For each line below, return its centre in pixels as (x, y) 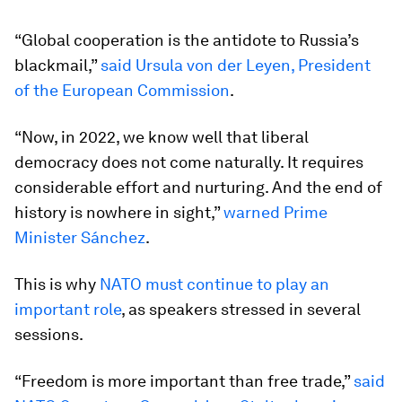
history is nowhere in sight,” (119, 213)
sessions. (49, 335)
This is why (57, 284)
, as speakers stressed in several (241, 310)
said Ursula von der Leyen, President (236, 66)
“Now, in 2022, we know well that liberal (162, 137)
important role (68, 310)
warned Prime (275, 213)
